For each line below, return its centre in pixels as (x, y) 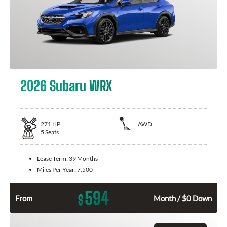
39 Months (83, 159)
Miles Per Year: (57, 170)
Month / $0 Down (183, 198)
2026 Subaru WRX (66, 85)
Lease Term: (53, 159)
